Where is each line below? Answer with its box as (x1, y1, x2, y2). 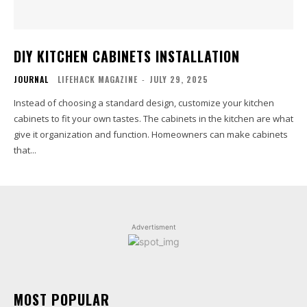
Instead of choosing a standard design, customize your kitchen (14, 96, 274, 109)
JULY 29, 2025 (149, 73, 208, 85)
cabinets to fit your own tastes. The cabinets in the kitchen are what (14, 112, 293, 125)
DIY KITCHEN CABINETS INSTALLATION (14, 45, 240, 66)
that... (14, 143, 36, 156)
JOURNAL (14, 73, 49, 85)
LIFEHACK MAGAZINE (58, 73, 138, 85)
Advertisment (131, 222, 176, 231)
